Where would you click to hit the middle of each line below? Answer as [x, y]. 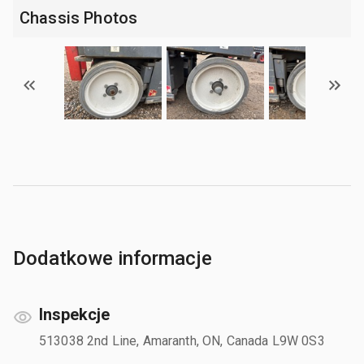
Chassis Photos [79, 17]
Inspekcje [74, 314]
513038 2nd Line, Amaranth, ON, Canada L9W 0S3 [182, 340]
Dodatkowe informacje [113, 258]
